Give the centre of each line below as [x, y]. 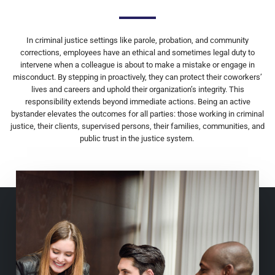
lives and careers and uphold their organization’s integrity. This [137, 90]
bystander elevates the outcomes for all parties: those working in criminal [137, 114]
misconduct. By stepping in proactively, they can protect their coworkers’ [137, 77]
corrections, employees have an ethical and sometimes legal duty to [137, 53]
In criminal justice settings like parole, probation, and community [137, 41]
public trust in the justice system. [137, 139]
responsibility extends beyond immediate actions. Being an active [137, 102]
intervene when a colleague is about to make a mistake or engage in [137, 65]
